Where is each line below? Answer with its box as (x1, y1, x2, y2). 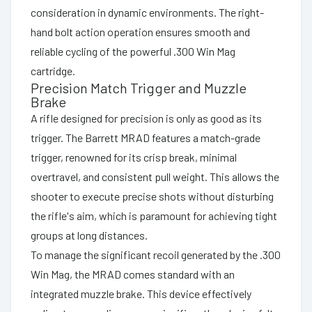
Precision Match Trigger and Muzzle (31, 79, 247, 96)
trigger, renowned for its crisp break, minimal (31, 150, 237, 164)
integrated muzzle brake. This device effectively (31, 286, 251, 300)
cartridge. (31, 63, 75, 77)
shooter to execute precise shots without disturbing (31, 189, 274, 203)
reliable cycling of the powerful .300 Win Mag (31, 44, 235, 58)
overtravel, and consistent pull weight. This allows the (31, 169, 279, 183)
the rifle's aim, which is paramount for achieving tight (31, 208, 277, 222)
